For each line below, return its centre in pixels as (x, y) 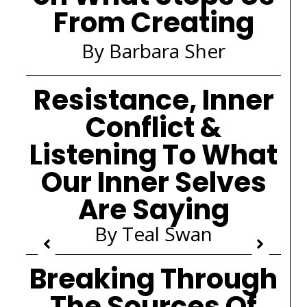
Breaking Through (153, 279)
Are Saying (153, 210)
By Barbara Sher (153, 51)
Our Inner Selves (153, 182)
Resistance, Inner (153, 100)
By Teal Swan (153, 234)
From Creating (153, 23)
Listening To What (153, 155)
